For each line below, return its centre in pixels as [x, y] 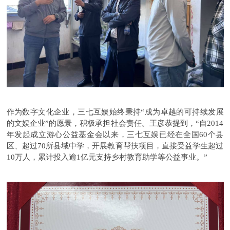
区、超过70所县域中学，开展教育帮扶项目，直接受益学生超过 [115, 146]
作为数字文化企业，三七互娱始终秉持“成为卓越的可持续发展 [115, 112]
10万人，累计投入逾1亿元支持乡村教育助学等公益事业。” [107, 157]
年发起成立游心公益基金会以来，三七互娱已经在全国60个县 [115, 134]
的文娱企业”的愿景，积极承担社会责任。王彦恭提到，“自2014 [115, 123]
